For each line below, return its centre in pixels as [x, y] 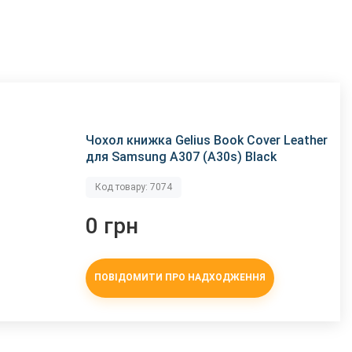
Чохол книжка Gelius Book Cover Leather [207, 140]
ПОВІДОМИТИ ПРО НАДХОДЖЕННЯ [180, 278]
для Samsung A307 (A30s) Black [181, 156]
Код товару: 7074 [134, 187]
